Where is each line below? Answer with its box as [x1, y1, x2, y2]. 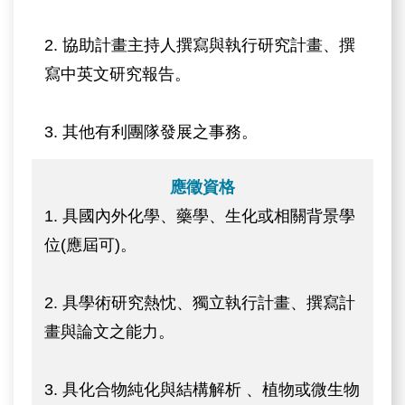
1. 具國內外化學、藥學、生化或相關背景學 [44, 206, 356, 225]
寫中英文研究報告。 [44, 64, 192, 83]
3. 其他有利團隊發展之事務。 [44, 122, 259, 141]
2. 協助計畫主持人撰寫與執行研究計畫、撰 [44, 35, 356, 54]
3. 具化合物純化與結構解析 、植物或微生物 [44, 380, 361, 399]
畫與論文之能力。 [44, 322, 175, 341]
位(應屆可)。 [44, 235, 137, 254]
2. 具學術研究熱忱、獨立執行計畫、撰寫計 [44, 293, 356, 312]
